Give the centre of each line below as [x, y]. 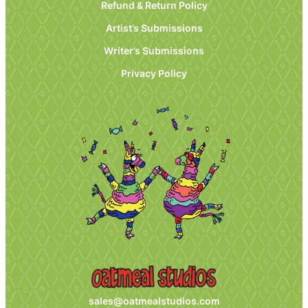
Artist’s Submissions [154, 27]
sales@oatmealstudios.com [154, 300]
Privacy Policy [154, 73]
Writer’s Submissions [154, 50]
